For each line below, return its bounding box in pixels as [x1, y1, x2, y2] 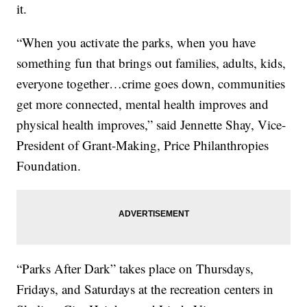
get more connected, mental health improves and [16, 95, 269, 112]
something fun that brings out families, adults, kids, [16, 53, 286, 71]
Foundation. [16, 156, 82, 174]
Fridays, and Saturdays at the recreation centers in [16, 280, 274, 297]
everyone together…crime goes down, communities [16, 74, 286, 92]
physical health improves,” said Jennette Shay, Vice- [16, 115, 286, 133]
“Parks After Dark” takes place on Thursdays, [16, 259, 254, 277]
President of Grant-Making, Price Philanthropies [16, 136, 269, 153]
